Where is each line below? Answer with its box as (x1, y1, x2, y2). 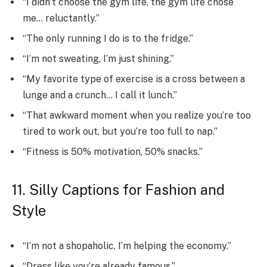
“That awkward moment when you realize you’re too (23, 110, 251, 122)
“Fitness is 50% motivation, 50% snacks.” (23, 146, 203, 158)
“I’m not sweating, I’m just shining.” (23, 53, 174, 65)
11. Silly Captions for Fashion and (12, 181, 225, 198)
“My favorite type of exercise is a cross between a (23, 73, 245, 85)
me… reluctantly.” (23, 13, 100, 24)
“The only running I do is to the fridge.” (23, 33, 193, 45)
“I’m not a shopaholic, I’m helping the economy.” (23, 240, 231, 252)
